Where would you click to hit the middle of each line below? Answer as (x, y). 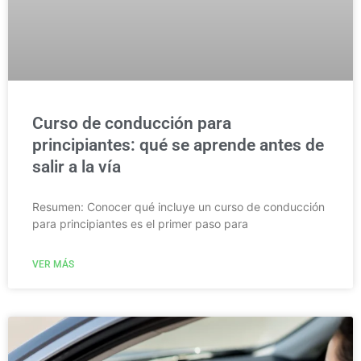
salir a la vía (77, 166)
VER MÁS (53, 264)
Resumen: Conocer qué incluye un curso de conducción (178, 206)
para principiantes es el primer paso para (140, 223)
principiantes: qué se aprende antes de (178, 145)
